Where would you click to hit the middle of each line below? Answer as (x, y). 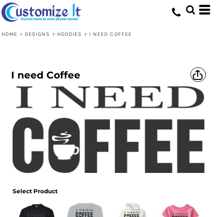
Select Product (35, 191)
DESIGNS (37, 34)
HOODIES (70, 34)
